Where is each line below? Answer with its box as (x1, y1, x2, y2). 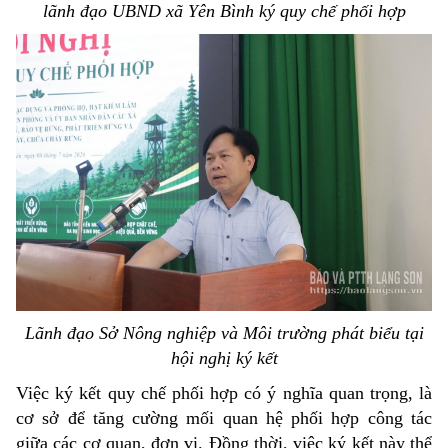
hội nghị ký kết (170, 348, 278, 369)
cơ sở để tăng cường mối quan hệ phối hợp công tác (16, 408, 432, 429)
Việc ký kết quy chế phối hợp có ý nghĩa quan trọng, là (16, 383, 432, 404)
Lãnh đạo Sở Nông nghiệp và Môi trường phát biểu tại (24, 323, 424, 344)
